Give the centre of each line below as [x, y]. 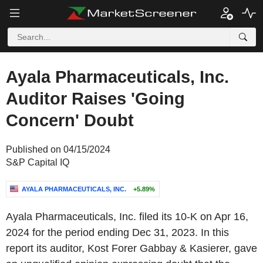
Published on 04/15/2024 [58, 149]
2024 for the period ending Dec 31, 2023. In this [117, 232]
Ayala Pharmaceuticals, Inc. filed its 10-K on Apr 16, [127, 217]
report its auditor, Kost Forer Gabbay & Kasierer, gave [131, 248]
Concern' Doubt [70, 120]
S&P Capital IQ [38, 162]
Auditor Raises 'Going [95, 99]
